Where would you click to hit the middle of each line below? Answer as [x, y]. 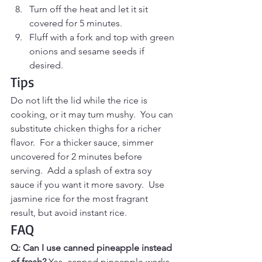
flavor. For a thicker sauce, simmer [83, 143]
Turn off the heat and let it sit [90, 9]
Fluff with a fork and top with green [103, 37]
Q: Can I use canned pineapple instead [92, 248]
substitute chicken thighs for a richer [87, 129]
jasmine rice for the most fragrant [80, 199]
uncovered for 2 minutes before [77, 157]
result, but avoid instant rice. [69, 213]
